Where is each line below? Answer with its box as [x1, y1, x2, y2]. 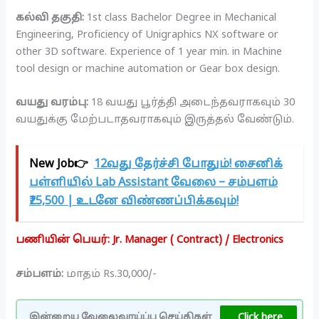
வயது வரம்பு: [16, 96, 89, 110]
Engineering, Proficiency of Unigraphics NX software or [16, 28, 279, 41]
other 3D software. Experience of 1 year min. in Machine [16, 45, 283, 58]
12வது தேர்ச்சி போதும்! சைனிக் [94, 157, 283, 172]
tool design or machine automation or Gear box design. [16, 62, 281, 75]
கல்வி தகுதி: [16, 11, 85, 24]
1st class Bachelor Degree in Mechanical [84, 11, 277, 24]
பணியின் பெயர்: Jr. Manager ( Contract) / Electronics [16, 234, 284, 247]
